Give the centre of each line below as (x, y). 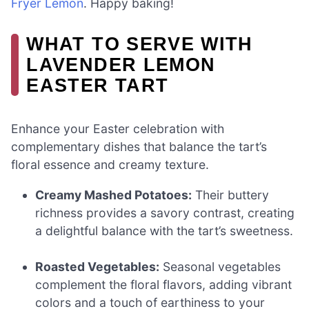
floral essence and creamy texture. (110, 164)
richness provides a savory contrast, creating (165, 212)
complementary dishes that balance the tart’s (139, 146)
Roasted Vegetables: (98, 266)
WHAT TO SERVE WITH (140, 43)
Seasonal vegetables (220, 266)
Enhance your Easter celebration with (118, 128)
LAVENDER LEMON (121, 64)
